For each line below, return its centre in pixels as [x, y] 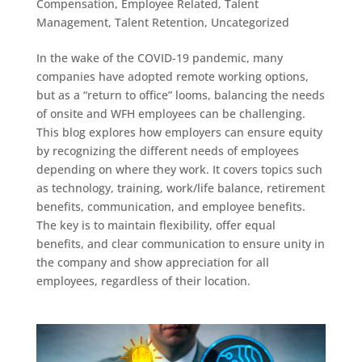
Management [72, 22]
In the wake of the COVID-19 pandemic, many [159, 57]
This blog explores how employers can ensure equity [179, 132]
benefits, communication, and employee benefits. [170, 206]
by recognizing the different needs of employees [167, 150]
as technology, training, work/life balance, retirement [180, 187]
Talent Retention [159, 22]
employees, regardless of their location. [143, 280]
